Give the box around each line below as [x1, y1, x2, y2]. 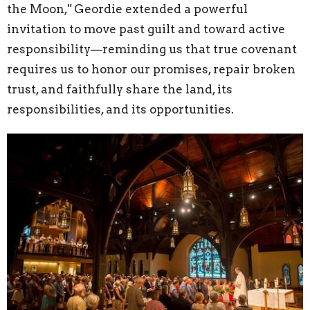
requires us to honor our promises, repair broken [7, 62, 295, 77]
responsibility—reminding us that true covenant [7, 42, 297, 57]
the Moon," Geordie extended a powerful [7, 2, 248, 17]
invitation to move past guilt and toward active [7, 22, 285, 37]
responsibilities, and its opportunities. [7, 102, 234, 117]
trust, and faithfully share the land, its [7, 82, 232, 97]
